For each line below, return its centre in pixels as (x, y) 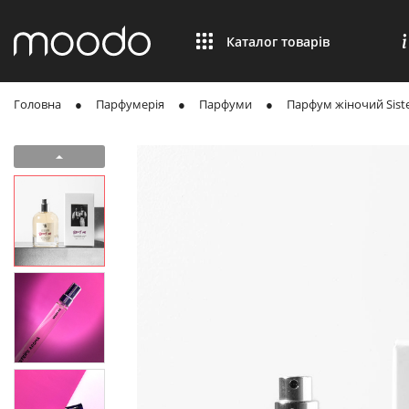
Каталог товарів (278, 41)
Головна (37, 104)
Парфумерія (130, 104)
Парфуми (225, 104)
